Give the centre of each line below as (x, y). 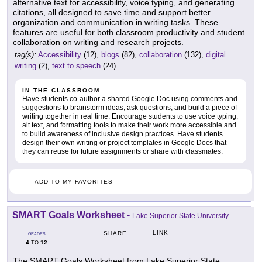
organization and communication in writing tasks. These (116, 23)
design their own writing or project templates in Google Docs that (124, 143)
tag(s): (25, 55)
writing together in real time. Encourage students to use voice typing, (130, 117)
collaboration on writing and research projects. (98, 42)
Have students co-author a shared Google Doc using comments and (130, 99)
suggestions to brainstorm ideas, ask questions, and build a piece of (130, 108)
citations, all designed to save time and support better (112, 13)
